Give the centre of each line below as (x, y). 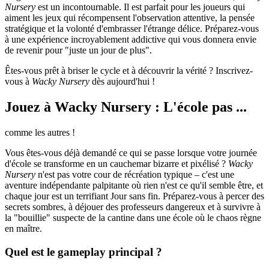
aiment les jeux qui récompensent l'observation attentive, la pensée (130, 18)
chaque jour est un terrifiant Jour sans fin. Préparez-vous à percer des (134, 196)
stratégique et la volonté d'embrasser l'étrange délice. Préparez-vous (132, 29)
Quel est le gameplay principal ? (83, 252)
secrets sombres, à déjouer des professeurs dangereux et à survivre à (133, 207)
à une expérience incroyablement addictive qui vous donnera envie (131, 40)
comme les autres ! (40, 133)
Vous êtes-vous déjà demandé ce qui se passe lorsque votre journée (131, 153)
